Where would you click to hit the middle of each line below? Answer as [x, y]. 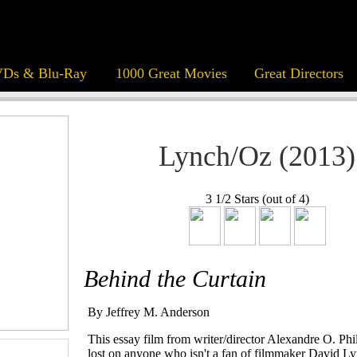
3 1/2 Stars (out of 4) [257, 199]
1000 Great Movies [171, 73]
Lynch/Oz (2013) [257, 156]
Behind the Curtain [175, 279]
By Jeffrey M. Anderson [149, 312]
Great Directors [298, 73]
